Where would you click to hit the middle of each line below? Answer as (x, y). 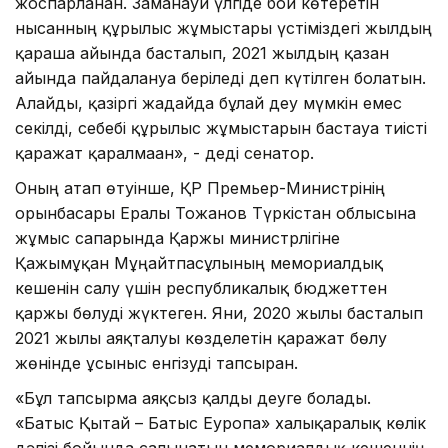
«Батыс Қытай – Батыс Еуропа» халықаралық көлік (220, 422)
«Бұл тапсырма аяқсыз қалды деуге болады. (193, 397)
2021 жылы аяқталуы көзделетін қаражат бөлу (201, 337)
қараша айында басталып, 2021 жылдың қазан (202, 52)
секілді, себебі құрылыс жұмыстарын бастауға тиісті (221, 127)
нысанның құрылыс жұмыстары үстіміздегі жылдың (223, 27)
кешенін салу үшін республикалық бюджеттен (201, 287)
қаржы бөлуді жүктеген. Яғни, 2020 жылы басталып (219, 312)
